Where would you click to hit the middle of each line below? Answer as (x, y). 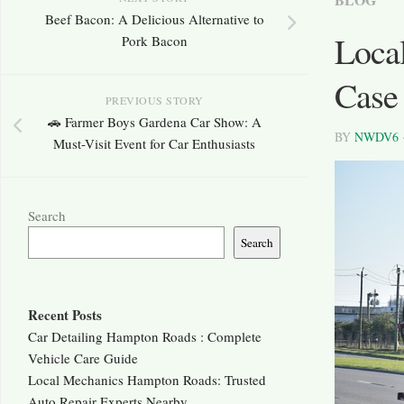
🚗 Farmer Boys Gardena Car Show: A (154, 122)
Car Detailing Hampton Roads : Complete (145, 337)
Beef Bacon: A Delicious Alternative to (154, 19)
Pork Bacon (154, 41)
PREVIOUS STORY (154, 101)
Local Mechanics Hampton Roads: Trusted (147, 380)
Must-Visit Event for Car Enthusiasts (154, 144)
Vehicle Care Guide (83, 358)
